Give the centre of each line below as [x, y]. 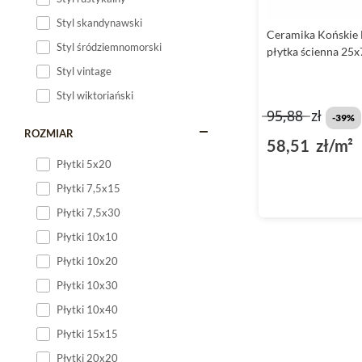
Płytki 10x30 [87, 285]
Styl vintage [84, 71]
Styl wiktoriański [95, 95]
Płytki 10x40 [87, 309]
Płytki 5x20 [84, 164]
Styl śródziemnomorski [109, 47]
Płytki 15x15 [87, 334]
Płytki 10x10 [87, 237]
